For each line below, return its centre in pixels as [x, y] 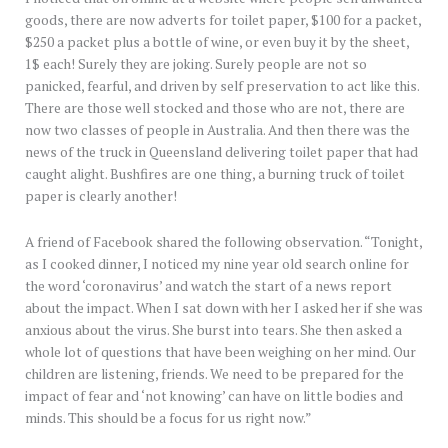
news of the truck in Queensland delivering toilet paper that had [221, 152]
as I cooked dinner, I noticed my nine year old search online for [217, 264]
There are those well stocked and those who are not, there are [215, 108]
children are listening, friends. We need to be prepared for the [214, 374]
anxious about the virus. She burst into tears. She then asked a [213, 330]
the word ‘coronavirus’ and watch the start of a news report [208, 286]
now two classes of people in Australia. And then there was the [217, 130]
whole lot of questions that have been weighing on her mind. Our [220, 352]
